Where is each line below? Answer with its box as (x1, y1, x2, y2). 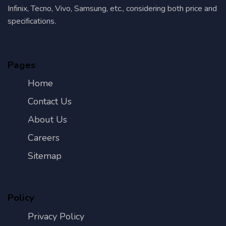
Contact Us (28, 95, 72, 108)
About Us (28, 114, 67, 126)
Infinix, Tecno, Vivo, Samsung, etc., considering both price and (8, 3, 217, 14)
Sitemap (28, 150, 62, 162)
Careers (28, 132, 60, 144)
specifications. (8, 15, 56, 27)
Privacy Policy (28, 210, 84, 222)
